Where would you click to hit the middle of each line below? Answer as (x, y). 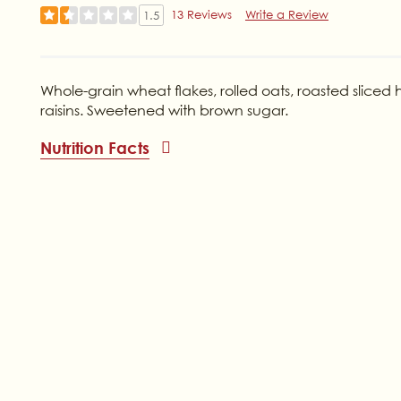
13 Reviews (201, 15)
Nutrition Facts (95, 147)
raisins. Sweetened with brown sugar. (165, 110)
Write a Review (286, 15)
